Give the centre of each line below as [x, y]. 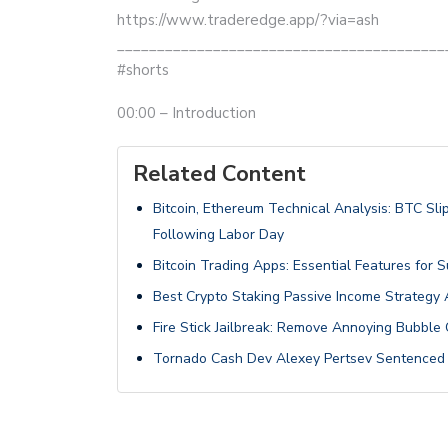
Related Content [219, 174]
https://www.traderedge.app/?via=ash [248, 20]
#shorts [143, 70]
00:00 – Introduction [186, 113]
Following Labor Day [218, 235]
